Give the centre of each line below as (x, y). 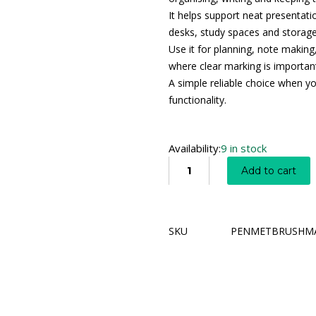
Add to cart (269, 170)
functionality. (197, 99)
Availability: (195, 148)
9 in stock (244, 148)
